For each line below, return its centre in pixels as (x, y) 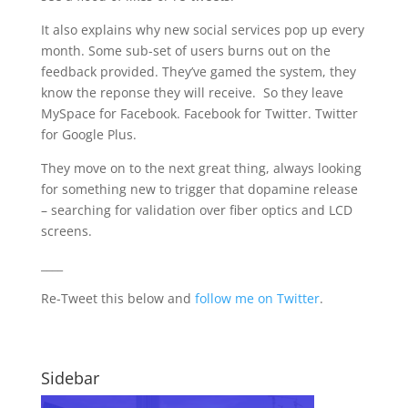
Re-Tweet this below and (117, 298)
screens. (66, 230)
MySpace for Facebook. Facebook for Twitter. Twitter (199, 113)
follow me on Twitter (257, 298)
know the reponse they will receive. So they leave (192, 92)
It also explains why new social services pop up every (202, 29)
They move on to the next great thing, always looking (201, 168)
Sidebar (70, 377)
